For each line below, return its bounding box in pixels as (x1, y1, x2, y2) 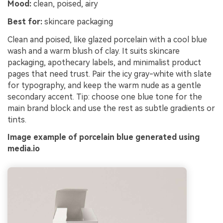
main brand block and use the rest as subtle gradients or (7, 103, 215, 113)
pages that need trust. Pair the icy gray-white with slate (7, 69, 212, 79)
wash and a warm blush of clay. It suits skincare (7, 46, 180, 56)
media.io (7, 144, 40, 154)
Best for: (7, 16, 42, 26)
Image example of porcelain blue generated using (7, 132, 200, 142)
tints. (7, 114, 26, 124)
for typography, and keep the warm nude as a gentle (7, 80, 201, 90)
